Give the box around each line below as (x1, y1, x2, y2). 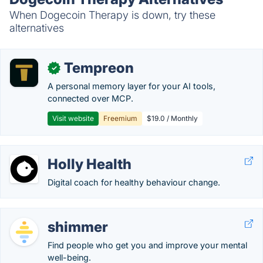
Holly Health (48, 156, 131, 173)
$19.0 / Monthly (147, 114, 198, 123)
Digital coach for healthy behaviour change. (48, 177, 220, 187)
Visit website (52, 114, 94, 123)
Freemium (103, 114, 137, 123)
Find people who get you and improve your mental (48, 240, 247, 250)
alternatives (9, 22, 64, 34)
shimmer (48, 218, 108, 235)
